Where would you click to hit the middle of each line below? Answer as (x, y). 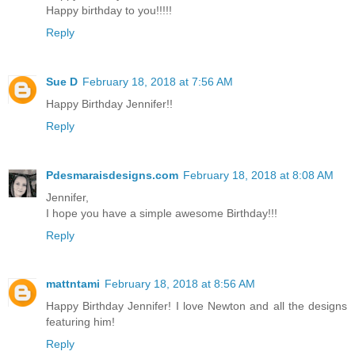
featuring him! (80, 322)
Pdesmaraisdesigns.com (112, 175)
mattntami (73, 284)
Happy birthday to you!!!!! (109, 10)
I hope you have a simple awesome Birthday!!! (162, 213)
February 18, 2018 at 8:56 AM (180, 284)
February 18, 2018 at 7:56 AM (158, 81)
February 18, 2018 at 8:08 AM (258, 175)
